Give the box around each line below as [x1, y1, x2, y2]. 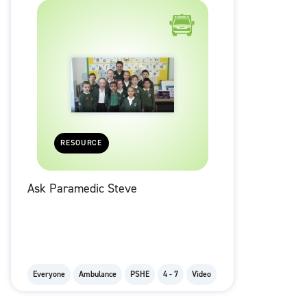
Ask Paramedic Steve [27, 180, 137, 197]
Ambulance [79, 269, 116, 280]
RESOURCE [60, 138, 103, 149]
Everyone [33, 269, 65, 280]
